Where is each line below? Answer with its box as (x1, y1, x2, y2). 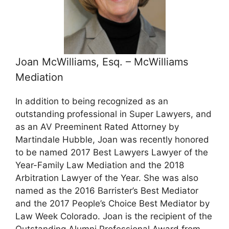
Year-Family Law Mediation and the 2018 (15, 159, 184, 170)
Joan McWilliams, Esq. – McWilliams (15, 55, 188, 68)
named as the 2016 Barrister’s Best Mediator (15, 185, 198, 196)
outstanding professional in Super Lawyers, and (15, 108, 212, 119)
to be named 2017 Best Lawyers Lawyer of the (15, 147, 208, 157)
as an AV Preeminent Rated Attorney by (15, 121, 179, 132)
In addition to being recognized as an (15, 96, 168, 106)
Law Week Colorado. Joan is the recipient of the (15, 211, 212, 221)
